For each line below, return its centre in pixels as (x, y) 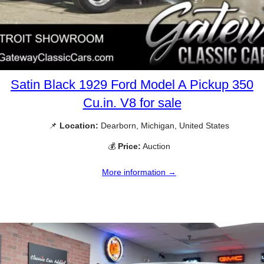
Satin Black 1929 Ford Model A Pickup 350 (132, 85)
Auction (156, 146)
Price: (129, 146)
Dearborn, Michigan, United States (164, 126)
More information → (139, 172)
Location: (79, 126)
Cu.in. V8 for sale (132, 103)
